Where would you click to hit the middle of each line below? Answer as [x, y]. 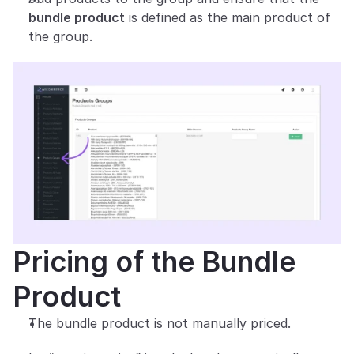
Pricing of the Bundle [154, 261]
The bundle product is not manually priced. [160, 323]
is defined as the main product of [228, 17]
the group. [60, 36]
